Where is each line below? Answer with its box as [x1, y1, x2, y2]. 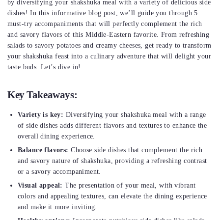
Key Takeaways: [7, 89, 78, 101]
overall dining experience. [18, 133, 95, 140]
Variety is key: [18, 111, 64, 118]
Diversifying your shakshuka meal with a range [63, 111, 206, 118]
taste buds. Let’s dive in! [7, 63, 81, 71]
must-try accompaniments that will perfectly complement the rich [7, 20, 202, 27]
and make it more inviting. [18, 203, 97, 211]
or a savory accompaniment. [18, 168, 101, 175]
